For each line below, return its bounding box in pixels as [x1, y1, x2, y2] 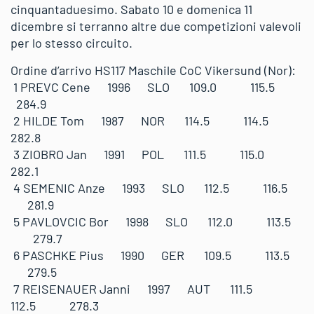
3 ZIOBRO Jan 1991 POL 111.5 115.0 [11, 146, 295, 162]
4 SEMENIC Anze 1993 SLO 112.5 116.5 [11, 180, 301, 196]
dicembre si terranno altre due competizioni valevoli [11, 18, 301, 34]
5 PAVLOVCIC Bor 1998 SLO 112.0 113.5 [11, 214, 299, 229]
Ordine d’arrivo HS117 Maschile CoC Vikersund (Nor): [11, 62, 296, 78]
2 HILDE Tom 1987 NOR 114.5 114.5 [11, 113, 299, 128]
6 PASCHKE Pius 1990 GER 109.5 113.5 [11, 247, 303, 263]
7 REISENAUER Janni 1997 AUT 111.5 [11, 281, 283, 296]
